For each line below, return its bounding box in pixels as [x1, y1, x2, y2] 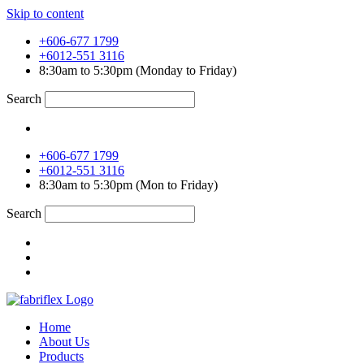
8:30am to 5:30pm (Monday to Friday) [39, 63, 236, 77]
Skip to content [6, 6, 84, 20]
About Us [39, 335, 89, 349]
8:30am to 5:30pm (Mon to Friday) [39, 178, 218, 192]
